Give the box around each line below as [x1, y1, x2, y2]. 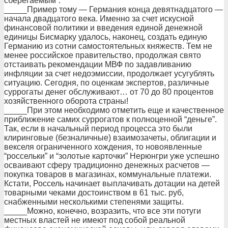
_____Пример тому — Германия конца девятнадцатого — [4, 5, 223, 14]
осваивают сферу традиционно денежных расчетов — [4, 161, 210, 169]
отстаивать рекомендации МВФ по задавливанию [4, 60, 191, 69]
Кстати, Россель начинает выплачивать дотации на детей [4, 179, 220, 188]
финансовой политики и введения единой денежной [4, 23, 203, 32]
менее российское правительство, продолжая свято [4, 51, 201, 60]
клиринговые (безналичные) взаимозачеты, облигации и [4, 133, 216, 142]
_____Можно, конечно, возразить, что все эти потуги [4, 207, 201, 215]
